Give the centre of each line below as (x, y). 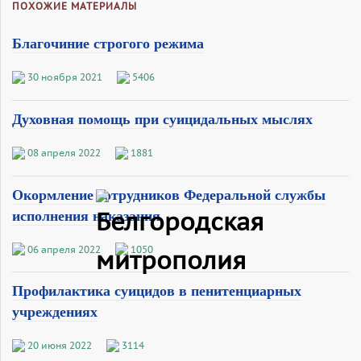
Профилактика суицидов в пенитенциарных (157, 291)
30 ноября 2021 (65, 77)
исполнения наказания (86, 216)
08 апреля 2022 (64, 152)
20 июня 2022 (60, 346)
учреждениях (55, 312)
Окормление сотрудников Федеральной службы (169, 195)
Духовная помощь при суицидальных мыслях (162, 119)
